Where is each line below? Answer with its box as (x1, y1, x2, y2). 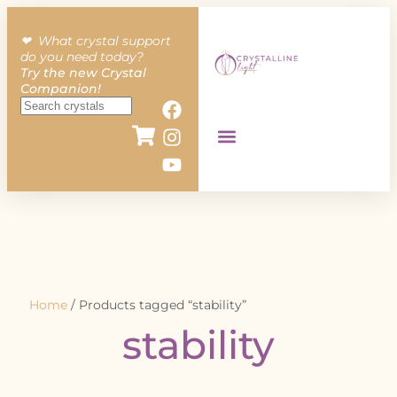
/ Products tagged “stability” (67, 297, 246, 314)
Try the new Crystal (20, 65, 146, 81)
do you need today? (20, 49, 144, 65)
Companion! (20, 81, 101, 97)
